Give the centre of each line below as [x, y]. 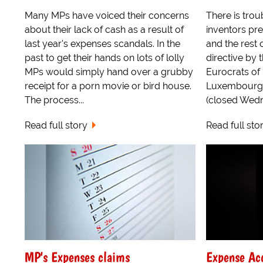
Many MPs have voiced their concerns [107, 16]
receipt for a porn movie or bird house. [108, 86]
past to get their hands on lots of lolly [104, 58]
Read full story [56, 125]
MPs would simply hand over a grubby [109, 72]
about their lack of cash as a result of [104, 30]
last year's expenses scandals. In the [102, 44]
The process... [54, 100]
